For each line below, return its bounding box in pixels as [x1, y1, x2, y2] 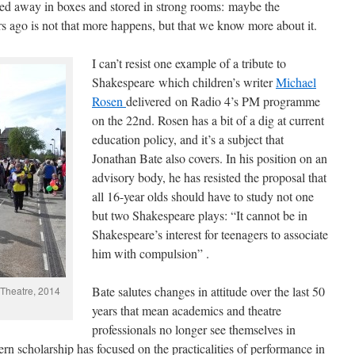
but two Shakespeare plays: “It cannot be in [92, 207, 307, 223]
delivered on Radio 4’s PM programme [126, 93, 320, 109]
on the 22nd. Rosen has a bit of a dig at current [92, 112, 324, 128]
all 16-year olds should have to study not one [92, 188, 314, 204]
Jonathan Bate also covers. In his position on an [92, 150, 327, 166]
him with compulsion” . [92, 245, 209, 261]
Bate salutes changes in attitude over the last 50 [92, 283, 325, 300]
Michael [276, 74, 316, 90]
